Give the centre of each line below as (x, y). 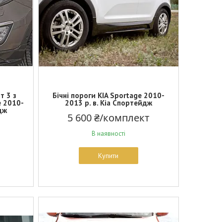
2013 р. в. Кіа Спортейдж (108, 103)
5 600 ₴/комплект (108, 118)
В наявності (108, 134)
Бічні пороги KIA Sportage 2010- (108, 95)
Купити (109, 156)
